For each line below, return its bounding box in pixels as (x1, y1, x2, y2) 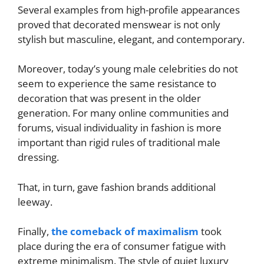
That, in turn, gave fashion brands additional (18, 180, 216, 194)
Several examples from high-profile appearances (18, 2, 240, 16)
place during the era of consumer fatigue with (18, 239, 226, 253)
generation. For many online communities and (18, 106, 229, 120)
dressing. (18, 150, 59, 164)
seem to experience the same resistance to (18, 77, 216, 90)
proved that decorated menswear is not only (18, 17, 220, 31)
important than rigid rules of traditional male (18, 136, 220, 149)
